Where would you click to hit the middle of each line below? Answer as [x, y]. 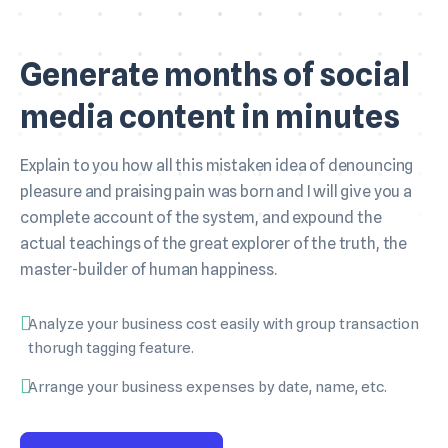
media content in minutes [210, 117]
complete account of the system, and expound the [201, 218]
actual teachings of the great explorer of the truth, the [214, 244]
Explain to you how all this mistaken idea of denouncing [217, 166]
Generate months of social [215, 75]
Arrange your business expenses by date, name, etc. [207, 387]
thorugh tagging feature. [111, 348]
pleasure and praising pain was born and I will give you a [216, 192]
